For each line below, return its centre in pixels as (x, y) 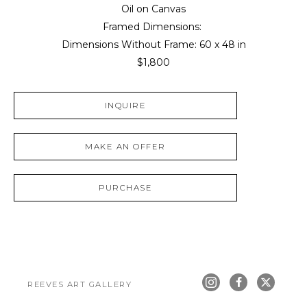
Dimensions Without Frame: (130, 45)
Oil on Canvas (153, 9)
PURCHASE (126, 188)
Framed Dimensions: (153, 27)
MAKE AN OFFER (125, 147)
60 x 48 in (222, 45)
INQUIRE (125, 106)
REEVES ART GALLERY (79, 285)
